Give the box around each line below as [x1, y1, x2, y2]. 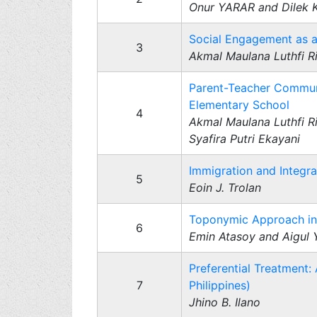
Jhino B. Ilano [189, 295, 260, 309]
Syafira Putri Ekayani [189, 132, 300, 146]
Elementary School [189, 98, 289, 112]
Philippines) [189, 278, 250, 292]
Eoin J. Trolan [189, 180, 261, 195]
